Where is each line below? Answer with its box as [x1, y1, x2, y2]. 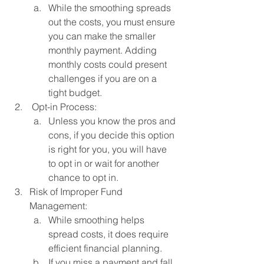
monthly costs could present [48, 58, 169, 70]
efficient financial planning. [48, 242, 164, 254]
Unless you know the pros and [48, 114, 178, 127]
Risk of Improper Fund [29, 185, 125, 197]
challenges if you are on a [48, 72, 159, 84]
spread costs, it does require [48, 227, 171, 240]
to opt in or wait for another [48, 157, 161, 169]
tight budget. [48, 86, 104, 98]
